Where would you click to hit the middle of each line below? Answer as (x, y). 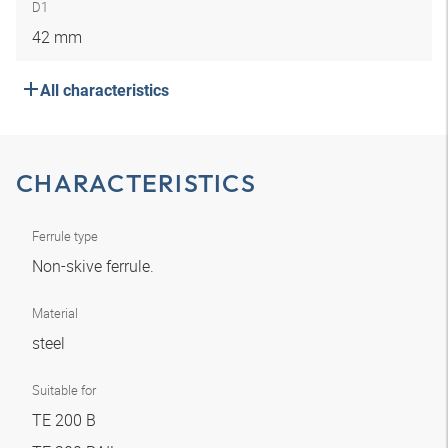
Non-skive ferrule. (95, 266)
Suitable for (64, 390)
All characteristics (104, 90)
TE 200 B (66, 420)
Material (55, 313)
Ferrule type (65, 236)
